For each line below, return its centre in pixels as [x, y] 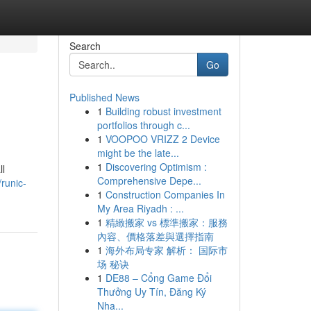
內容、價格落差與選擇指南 [155, 236]
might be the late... [138, 153]
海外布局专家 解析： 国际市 [166, 250]
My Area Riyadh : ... [140, 208]
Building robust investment [163, 111]
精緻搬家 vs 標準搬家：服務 [166, 222]
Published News [104, 97]
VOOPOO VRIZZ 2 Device [162, 139]
